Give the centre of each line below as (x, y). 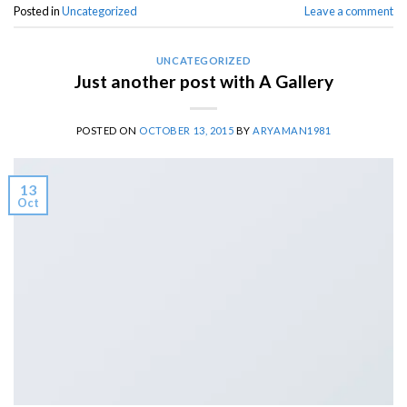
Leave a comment (349, 10)
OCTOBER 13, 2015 (187, 131)
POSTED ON (108, 131)
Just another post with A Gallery (203, 82)
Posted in (38, 10)
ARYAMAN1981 (292, 131)
